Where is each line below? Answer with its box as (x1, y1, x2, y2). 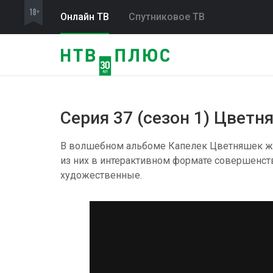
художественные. (60, 169, 142, 181)
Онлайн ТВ (60, 11, 109, 23)
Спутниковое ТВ (129, 11, 205, 23)
